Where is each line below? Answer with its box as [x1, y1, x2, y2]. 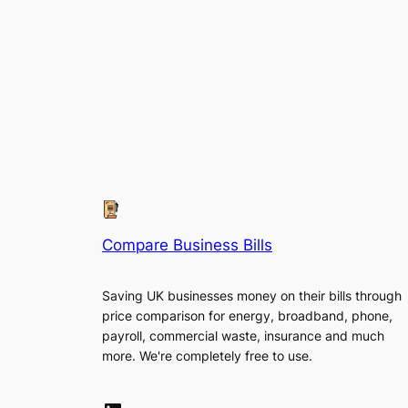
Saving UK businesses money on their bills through [102, 287, 402, 303]
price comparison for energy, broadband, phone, [102, 307, 393, 323]
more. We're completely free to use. [102, 347, 312, 363]
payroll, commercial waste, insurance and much [102, 327, 384, 343]
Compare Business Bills [102, 236, 272, 255]
